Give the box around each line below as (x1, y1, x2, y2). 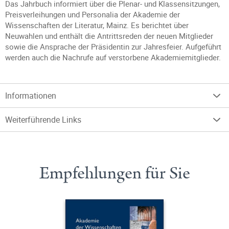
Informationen (5, 90, 56, 101)
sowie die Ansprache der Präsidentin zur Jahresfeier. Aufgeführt (5, 41, 221, 52)
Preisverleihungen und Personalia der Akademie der (5, 9, 180, 19)
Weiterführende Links (5, 114, 81, 125)
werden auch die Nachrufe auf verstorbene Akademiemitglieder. (5, 52, 221, 62)
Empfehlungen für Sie (39, 161, 190, 186)
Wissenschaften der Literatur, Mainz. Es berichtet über (5, 20, 189, 30)
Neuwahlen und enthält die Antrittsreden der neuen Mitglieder (5, 31, 213, 41)
